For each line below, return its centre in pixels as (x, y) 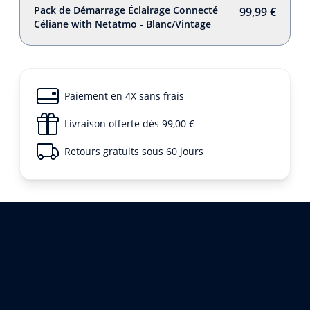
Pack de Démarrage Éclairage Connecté (126, 10)
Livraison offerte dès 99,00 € (129, 124)
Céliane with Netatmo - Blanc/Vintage (122, 24)
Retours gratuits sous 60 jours (134, 151)
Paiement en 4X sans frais (124, 96)
